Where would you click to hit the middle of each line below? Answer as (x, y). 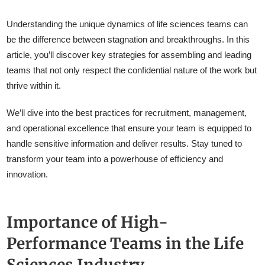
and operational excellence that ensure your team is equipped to (129, 128)
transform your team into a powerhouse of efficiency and (115, 159)
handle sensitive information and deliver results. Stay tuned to (125, 144)
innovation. (28, 174)
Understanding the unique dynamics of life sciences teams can (127, 24)
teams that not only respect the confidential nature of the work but (132, 70)
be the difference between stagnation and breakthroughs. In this (128, 40)
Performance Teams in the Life (125, 244)
